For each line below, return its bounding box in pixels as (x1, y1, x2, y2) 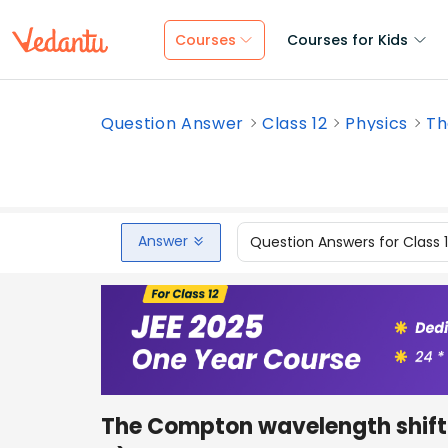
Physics (345, 112, 409, 135)
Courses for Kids (287, 30, 408, 50)
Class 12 (262, 112, 328, 135)
